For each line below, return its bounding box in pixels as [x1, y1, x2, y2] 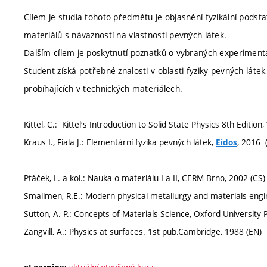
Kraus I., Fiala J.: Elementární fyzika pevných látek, [24, 136, 216, 148]
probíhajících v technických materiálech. [24, 83, 183, 94]
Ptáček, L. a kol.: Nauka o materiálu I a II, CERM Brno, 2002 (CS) [24, 172, 265, 184]
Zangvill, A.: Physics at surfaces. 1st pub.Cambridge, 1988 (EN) [24, 226, 262, 237]
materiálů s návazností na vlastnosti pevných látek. [24, 29, 227, 41]
